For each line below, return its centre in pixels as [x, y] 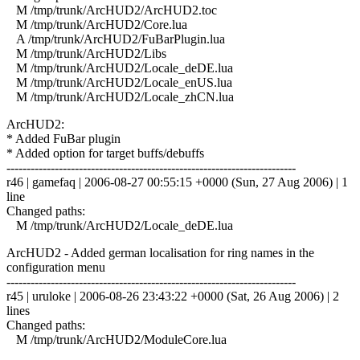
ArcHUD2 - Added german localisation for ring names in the [160, 252]
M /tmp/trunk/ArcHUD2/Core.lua [97, 24]
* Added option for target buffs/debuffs [105, 153]
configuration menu [56, 267]
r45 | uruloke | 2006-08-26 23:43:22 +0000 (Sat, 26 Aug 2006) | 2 [173, 296]
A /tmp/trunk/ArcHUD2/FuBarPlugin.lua [116, 39]
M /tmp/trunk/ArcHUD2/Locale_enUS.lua [119, 82]
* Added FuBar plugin [63, 138]
